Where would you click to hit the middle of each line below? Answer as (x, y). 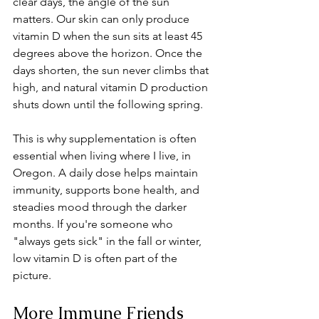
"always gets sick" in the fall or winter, (109, 241)
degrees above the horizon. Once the (109, 53)
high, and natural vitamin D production (112, 88)
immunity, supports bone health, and (108, 190)
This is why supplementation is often (106, 139)
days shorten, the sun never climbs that (112, 70)
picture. (33, 276)
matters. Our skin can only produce (103, 19)
